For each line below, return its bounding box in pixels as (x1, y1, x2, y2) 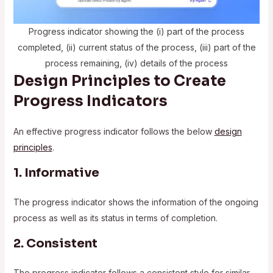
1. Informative (13, 165, 99, 180)
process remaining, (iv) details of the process (45, 57, 228, 68)
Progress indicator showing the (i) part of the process (29, 26, 244, 37)
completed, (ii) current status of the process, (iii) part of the (17, 41, 256, 52)
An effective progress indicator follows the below (13, 126, 214, 136)
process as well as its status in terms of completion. (13, 212, 218, 223)
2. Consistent (13, 235, 97, 251)
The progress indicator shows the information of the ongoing (13, 196, 258, 207)
